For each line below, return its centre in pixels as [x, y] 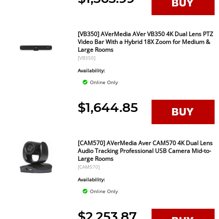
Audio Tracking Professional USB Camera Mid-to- [145, 151]
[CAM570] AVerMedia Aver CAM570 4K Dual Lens [145, 143]
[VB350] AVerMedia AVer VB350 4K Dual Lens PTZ [146, 34]
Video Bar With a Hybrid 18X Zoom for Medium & [144, 42]
